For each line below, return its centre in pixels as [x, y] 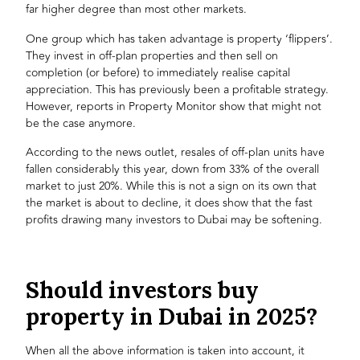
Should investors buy [143, 290]
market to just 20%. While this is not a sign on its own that [172, 186]
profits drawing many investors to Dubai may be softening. [174, 220]
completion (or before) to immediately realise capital [158, 72]
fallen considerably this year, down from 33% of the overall [173, 170]
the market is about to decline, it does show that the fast [170, 203]
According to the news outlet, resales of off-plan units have [176, 153]
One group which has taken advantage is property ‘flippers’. [180, 39]
